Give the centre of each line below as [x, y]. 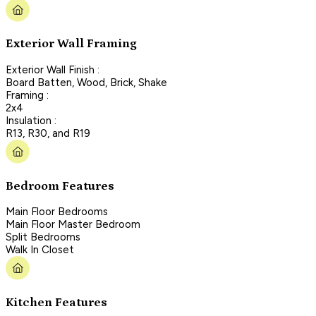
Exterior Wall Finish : [53, 69]
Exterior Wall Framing [71, 44]
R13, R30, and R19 [48, 133]
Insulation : [31, 120]
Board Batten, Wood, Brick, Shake [86, 82]
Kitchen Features [56, 302]
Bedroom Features [60, 186]
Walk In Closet [40, 250]
